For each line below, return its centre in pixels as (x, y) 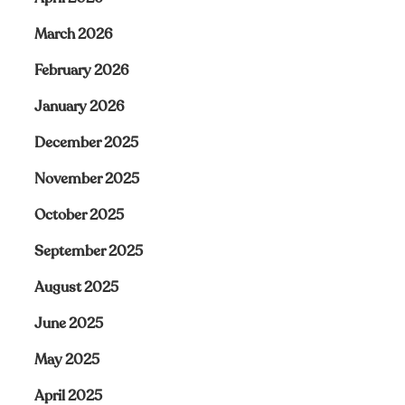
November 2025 (86, 179)
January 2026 (79, 107)
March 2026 (73, 34)
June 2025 (68, 324)
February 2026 (81, 71)
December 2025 (86, 143)
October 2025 (79, 215)
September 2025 (88, 251)
